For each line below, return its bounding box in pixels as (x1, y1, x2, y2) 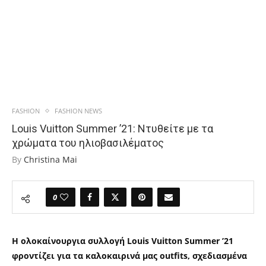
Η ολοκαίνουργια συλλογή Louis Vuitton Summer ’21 (12, 235, 233, 246)
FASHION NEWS (55, 106, 102, 115)
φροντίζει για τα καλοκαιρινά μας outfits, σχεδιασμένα (12, 250, 247, 261)
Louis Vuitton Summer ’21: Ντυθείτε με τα (12, 122, 213, 135)
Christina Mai (24, 154, 77, 165)
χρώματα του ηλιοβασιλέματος (12, 137, 164, 149)
